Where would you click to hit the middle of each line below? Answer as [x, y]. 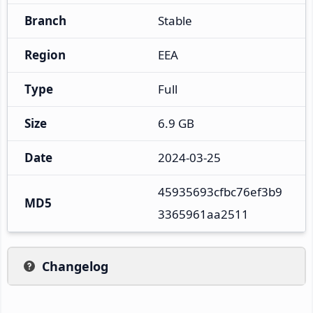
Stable [175, 20]
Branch [45, 20]
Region [45, 54]
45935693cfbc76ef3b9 [220, 191]
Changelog [75, 266]
